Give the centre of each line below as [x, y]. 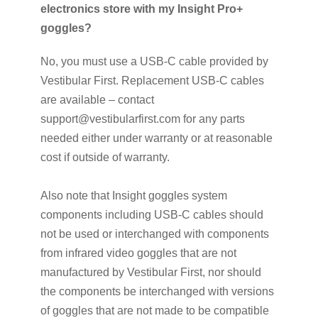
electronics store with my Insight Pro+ [141, 9]
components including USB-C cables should [152, 214]
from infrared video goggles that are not [138, 253]
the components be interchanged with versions [157, 291]
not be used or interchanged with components [154, 234]
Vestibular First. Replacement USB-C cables [152, 80]
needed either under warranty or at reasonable [156, 138]
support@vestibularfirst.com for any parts [142, 119]
